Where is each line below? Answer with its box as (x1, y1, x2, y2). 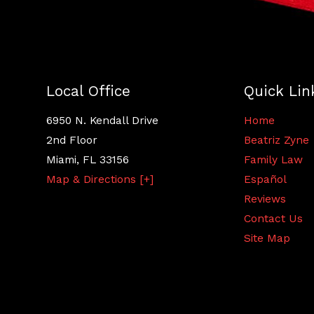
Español (243, 172, 287, 186)
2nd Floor (46, 133, 97, 146)
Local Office (46, 83, 130, 100)
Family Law (243, 153, 303, 166)
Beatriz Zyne (243, 133, 309, 146)
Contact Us (243, 212, 303, 225)
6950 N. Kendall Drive (46, 114, 158, 127)
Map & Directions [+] (46, 172, 153, 186)
